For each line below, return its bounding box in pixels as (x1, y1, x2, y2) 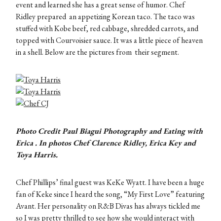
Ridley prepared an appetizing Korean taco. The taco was (16, 11, 195, 22)
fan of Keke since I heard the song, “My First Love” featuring (16, 189, 205, 200)
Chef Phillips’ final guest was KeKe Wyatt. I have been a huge (16, 177, 204, 188)
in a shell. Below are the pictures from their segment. (16, 47, 179, 58)
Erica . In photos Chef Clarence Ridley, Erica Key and (16, 138, 196, 148)
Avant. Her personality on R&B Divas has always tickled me (16, 201, 200, 212)
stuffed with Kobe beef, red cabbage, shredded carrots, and (16, 23, 198, 34)
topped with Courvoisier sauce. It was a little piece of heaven (16, 35, 203, 46)
